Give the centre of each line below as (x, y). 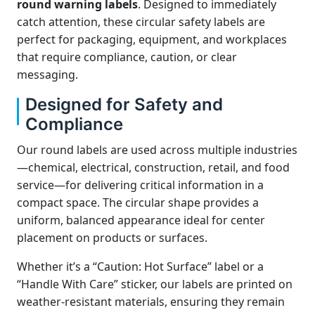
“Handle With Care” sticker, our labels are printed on (155, 284)
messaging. (47, 75)
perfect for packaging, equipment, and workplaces (152, 39)
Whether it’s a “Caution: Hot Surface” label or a (140, 266)
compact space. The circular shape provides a (138, 202)
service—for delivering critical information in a (140, 185)
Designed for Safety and (124, 104)
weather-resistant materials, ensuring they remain (151, 302)
